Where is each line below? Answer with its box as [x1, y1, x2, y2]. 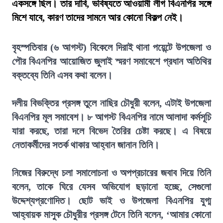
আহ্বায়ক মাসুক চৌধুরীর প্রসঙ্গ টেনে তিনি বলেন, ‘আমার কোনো [12, 209, 211, 220]
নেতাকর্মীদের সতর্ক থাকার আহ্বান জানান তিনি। [12, 139, 159, 150]
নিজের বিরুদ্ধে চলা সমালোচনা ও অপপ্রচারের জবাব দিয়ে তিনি [12, 167, 211, 178]
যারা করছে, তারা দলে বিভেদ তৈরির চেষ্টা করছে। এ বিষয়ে [12, 125, 211, 136]
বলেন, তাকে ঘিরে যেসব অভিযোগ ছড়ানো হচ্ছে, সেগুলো [12, 181, 211, 192]
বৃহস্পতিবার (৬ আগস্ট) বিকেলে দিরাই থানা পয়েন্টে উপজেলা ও [12, 42, 211, 53]
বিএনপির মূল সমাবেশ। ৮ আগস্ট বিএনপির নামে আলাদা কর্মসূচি [12, 111, 211, 122]
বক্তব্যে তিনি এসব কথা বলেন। [12, 70, 112, 81]
